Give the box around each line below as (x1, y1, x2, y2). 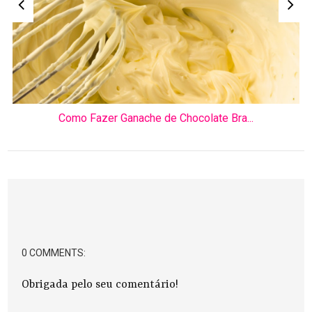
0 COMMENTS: (22, 247, 86, 258)
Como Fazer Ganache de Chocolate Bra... (58, 111, 254, 125)
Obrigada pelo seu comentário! (22, 278, 179, 291)
